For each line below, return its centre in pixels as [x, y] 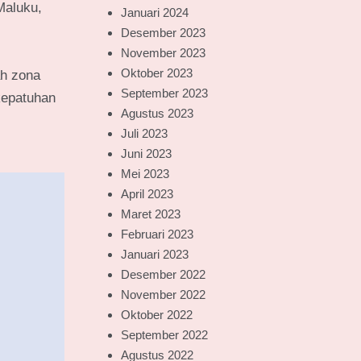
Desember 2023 [163, 33]
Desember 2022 [163, 274]
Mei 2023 [145, 174]
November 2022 [163, 295]
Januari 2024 [154, 12]
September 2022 [164, 335]
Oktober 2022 [156, 315]
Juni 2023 [146, 154]
